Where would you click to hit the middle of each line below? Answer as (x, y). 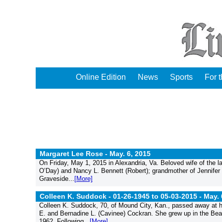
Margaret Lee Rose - (75, 154)
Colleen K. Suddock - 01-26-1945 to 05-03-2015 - (122, 196)
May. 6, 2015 (130, 154)
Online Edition (101, 77)
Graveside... (56, 179)
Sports (181, 77)
